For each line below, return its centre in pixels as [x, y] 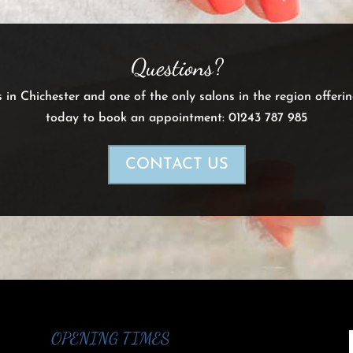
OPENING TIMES [110, 339]
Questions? [176, 67]
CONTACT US [176, 165]
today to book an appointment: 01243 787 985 [176, 119]
